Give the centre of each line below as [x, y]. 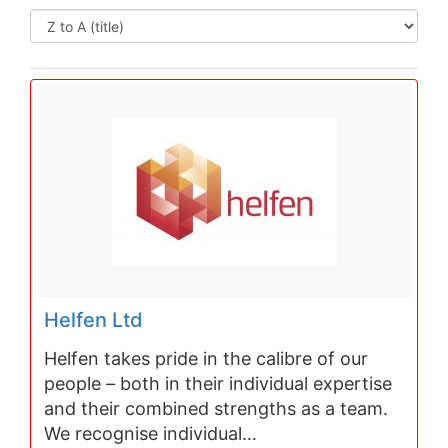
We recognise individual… [151, 433]
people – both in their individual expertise [218, 383]
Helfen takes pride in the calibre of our [206, 358]
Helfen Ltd [94, 319]
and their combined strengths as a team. [216, 408]
